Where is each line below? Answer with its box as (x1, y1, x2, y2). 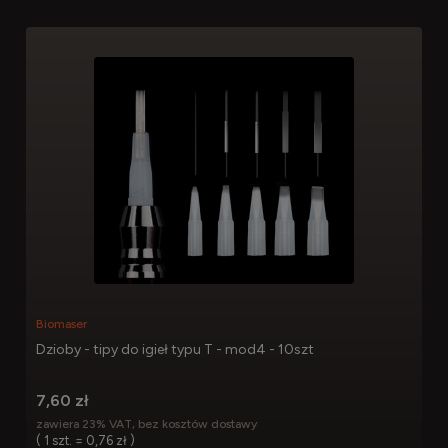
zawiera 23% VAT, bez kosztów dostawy (36, 416, 257, 431)
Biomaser (36, 317, 87, 332)
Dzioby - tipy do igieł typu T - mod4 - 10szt (36, 341, 314, 359)
